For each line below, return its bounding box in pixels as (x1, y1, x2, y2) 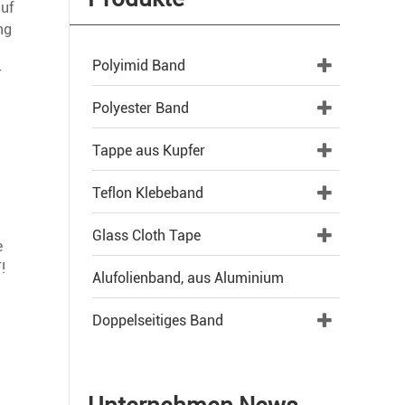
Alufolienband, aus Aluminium (92, 269, 284, 287)
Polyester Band (92, 99, 189, 117)
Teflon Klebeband (92, 184, 203, 202)
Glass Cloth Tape (92, 227, 201, 244)
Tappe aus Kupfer (92, 142, 205, 159)
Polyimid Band (92, 57, 185, 74)
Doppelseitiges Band (92, 312, 223, 329)
